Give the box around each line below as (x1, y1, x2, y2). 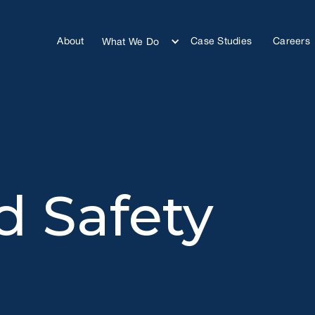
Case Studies (191, 37, 252, 47)
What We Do (101, 37, 160, 47)
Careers (273, 37, 310, 47)
